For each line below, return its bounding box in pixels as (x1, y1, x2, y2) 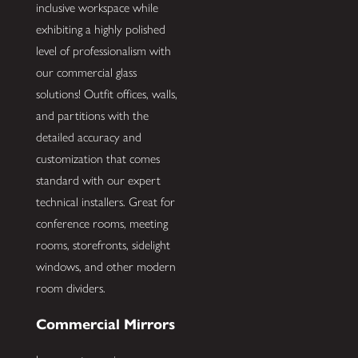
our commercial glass (35, 65, 137, 81)
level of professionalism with (35, 43, 171, 59)
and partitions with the (35, 108, 149, 124)
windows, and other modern (35, 259, 176, 275)
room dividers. (35, 280, 105, 296)
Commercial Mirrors (35, 314, 175, 333)
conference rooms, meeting (35, 216, 168, 232)
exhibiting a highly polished (35, 22, 165, 38)
